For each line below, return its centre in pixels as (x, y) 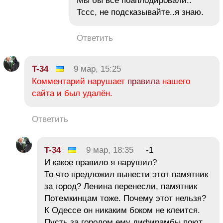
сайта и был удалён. (72, 93)
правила (144, 81)
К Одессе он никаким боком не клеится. (122, 210)
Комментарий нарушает (80, 81)
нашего (175, 81)
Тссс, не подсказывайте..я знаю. (140, 12)
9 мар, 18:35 (110, 150)
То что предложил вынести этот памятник (126, 174)
